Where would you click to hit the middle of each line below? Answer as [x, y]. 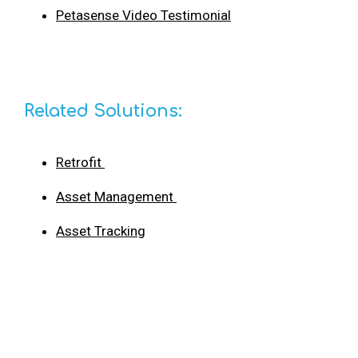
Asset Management [116, 196]
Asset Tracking [101, 231]
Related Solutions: [103, 111]
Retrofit [80, 162]
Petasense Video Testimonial [143, 15]
